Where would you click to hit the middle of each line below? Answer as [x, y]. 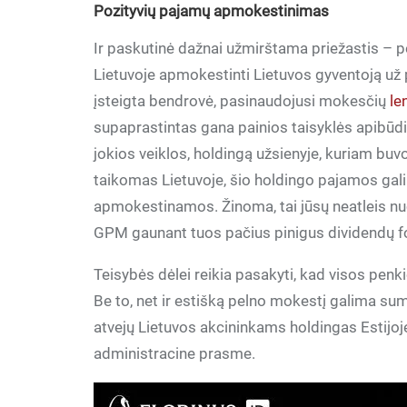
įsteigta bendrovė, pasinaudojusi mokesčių [242, 101]
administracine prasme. [175, 353]
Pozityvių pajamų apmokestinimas [212, 11]
